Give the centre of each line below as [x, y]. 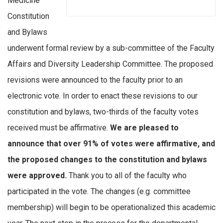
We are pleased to [144, 128]
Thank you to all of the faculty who [128, 176]
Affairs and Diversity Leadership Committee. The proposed [110, 64]
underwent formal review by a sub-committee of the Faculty [111, 48]
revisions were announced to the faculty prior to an [95, 80]
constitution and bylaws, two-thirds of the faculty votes [103, 112]
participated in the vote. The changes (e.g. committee [99, 192]
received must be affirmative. [59, 128]
